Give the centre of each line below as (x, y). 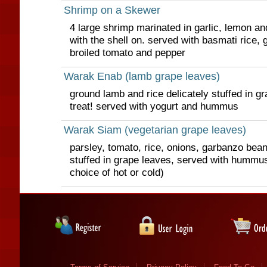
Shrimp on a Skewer (112, 10)
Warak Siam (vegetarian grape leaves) (155, 130)
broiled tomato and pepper (127, 52)
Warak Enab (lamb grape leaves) (142, 76)
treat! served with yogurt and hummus (154, 106)
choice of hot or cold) (117, 172)
